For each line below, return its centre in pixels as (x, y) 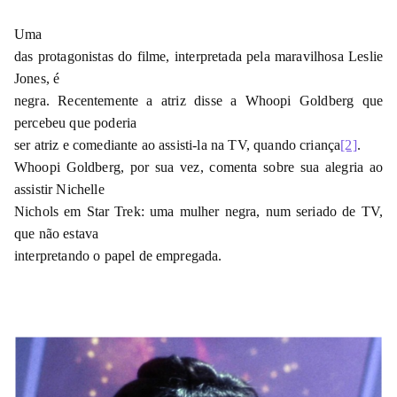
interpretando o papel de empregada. (118, 255)
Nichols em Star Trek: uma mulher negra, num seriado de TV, (198, 211)
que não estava (57, 233)
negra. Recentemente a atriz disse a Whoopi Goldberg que (198, 100)
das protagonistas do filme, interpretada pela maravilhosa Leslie (198, 56)
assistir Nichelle (59, 189)
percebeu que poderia (76, 122)
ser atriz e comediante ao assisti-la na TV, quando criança (178, 144)
